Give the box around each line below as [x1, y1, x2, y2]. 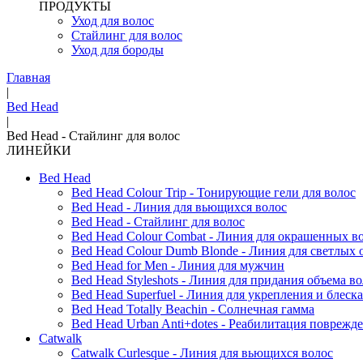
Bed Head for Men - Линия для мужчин [71, 258, 284, 272]
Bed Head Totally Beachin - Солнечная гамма [71, 302, 314, 316]
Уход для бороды [71, 43, 164, 57]
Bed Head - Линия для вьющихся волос [71, 200, 287, 214]
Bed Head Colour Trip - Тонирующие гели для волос [71, 186, 356, 199]
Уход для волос [71, 14, 154, 28]
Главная [6, 70, 50, 84]
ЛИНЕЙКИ [6, 143, 71, 157]
